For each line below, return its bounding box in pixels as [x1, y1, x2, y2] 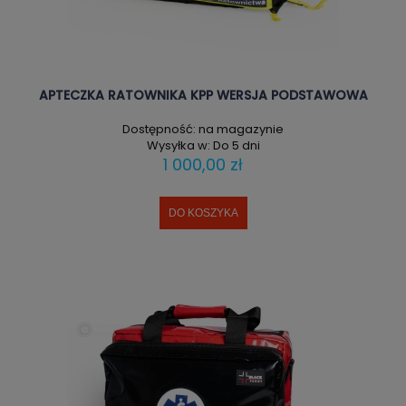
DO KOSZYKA [168, 206, 238, 219]
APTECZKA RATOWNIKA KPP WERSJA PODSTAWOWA [38, 86, 368, 105]
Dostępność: [122, 120, 196, 138]
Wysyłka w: [146, 136, 210, 154]
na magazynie [198, 120, 284, 138]
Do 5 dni [212, 136, 260, 154]
